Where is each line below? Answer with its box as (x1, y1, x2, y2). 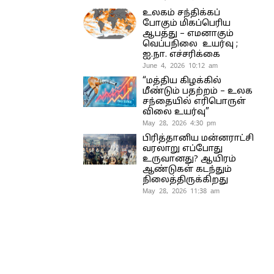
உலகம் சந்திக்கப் (142, 7, 220, 18)
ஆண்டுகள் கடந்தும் (142, 164, 232, 175)
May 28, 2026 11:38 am (142, 186, 220, 195)
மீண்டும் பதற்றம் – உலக (142, 86, 253, 97)
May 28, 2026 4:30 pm (142, 118, 216, 127)
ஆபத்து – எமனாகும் (142, 28, 234, 39)
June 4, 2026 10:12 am (142, 61, 218, 70)
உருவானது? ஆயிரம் (142, 154, 236, 165)
